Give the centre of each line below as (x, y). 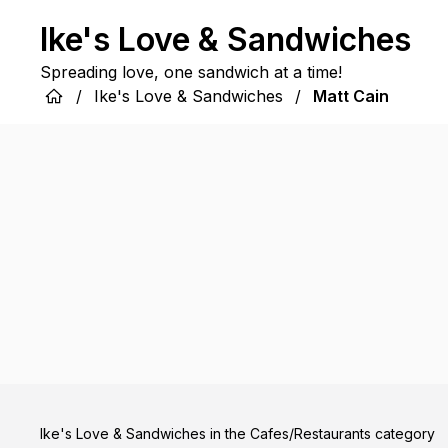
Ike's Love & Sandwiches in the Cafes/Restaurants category (237, 433)
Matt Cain (351, 96)
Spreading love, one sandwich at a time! (191, 72)
